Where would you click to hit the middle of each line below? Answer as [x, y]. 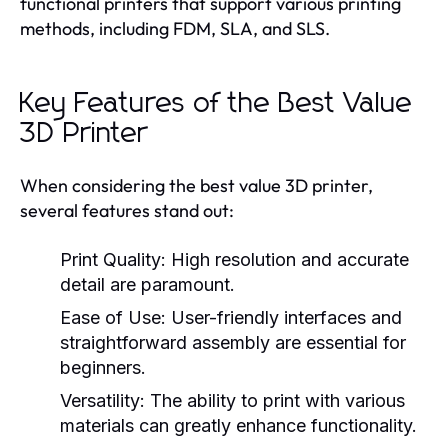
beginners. [103, 367]
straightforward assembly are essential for [233, 342]
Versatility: [102, 400]
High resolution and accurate [287, 259]
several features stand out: [127, 210]
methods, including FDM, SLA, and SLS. [175, 28]
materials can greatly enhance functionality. [238, 425]
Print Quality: [113, 259]
